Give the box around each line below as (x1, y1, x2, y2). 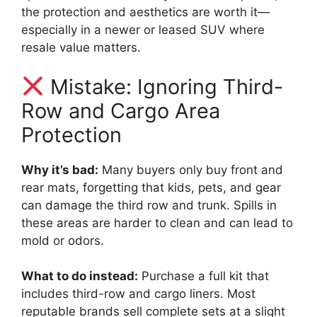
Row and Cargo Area (21, 98, 220, 123)
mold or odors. (21, 233, 104, 248)
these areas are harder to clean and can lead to (21, 215, 293, 230)
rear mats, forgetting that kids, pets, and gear (21, 180, 281, 195)
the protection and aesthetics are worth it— (21, 5, 270, 20)
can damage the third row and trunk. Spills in (21, 197, 277, 212)
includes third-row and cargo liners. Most (21, 287, 255, 301)
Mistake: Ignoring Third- (45, 74, 284, 99)
